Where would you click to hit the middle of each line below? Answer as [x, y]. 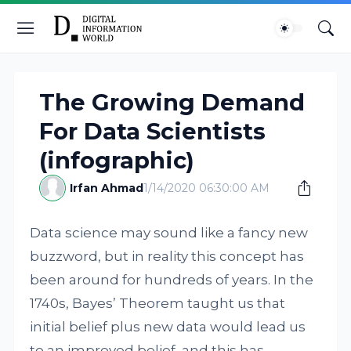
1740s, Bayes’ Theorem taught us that [158, 303]
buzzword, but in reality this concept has [167, 256]
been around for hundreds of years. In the [172, 280]
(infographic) [117, 160]
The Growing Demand [172, 102]
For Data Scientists [153, 131]
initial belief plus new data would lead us [168, 327]
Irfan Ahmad [107, 188]
